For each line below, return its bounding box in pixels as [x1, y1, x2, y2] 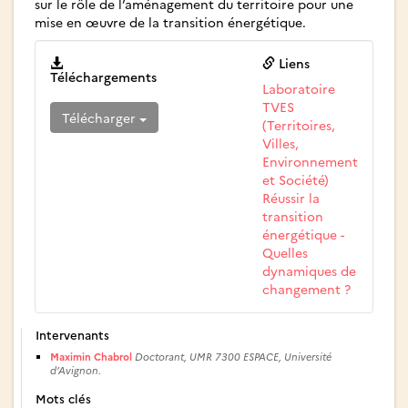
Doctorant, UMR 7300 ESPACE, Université [135, 350, 331, 364]
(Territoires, [262, 116, 335, 135]
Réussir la [262, 189, 320, 208]
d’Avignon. [50, 363, 101, 378]
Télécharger [62, 108, 139, 127]
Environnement [262, 152, 358, 171]
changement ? [262, 280, 351, 299]
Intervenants [36, 326, 109, 343]
